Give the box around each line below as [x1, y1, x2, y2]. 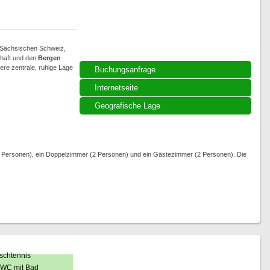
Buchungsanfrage [94, 65, 155, 74]
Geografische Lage [94, 101, 160, 110]
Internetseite [94, 83, 138, 92]
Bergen [37, 54, 61, 61]
